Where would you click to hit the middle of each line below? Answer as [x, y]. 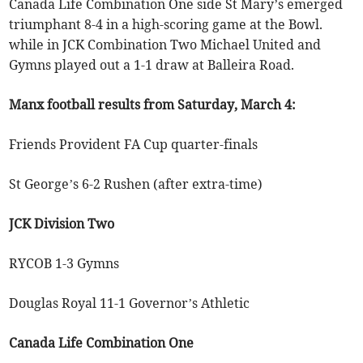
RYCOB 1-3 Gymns [64, 264]
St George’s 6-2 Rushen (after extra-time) [136, 184]
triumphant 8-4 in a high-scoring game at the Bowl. [166, 25]
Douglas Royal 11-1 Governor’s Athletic [130, 303]
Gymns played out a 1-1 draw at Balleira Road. [152, 65]
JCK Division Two [62, 224]
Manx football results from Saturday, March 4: [153, 105]
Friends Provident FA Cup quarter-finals [134, 145]
